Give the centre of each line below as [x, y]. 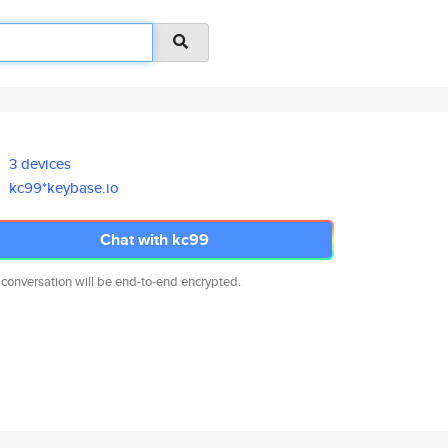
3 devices [40, 163]
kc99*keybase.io [64, 187]
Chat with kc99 [154, 239]
